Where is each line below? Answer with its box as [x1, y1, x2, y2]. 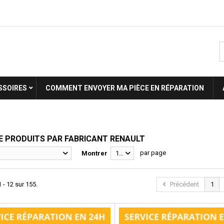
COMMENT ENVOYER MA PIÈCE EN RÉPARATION [45, 84, 204, 92]
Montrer [81, 149, 107, 157]
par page [140, 149, 166, 156]
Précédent [170, 180, 199, 188]
